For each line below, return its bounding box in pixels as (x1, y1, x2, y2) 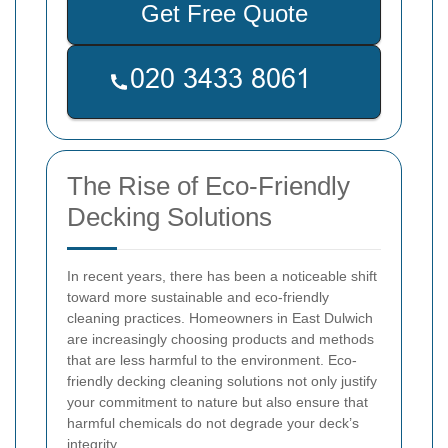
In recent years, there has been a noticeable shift (67, 268, 377, 285)
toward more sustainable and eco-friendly (67, 289, 329, 306)
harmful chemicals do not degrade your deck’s (67, 415, 359, 432)
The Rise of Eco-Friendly (67, 171, 350, 202)
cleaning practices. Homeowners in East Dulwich (67, 310, 373, 327)
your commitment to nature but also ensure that (67, 394, 368, 411)
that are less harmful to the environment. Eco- (67, 352, 357, 369)
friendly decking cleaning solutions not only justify (67, 373, 377, 390)
